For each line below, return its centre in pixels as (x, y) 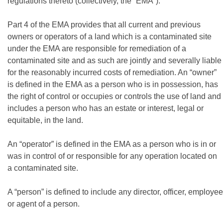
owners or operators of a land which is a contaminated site (110, 37)
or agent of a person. (44, 204)
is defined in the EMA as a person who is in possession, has (113, 84)
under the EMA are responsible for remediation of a (97, 49)
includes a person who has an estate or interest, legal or (106, 108)
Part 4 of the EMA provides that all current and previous (104, 25)
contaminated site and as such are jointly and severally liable (114, 60)
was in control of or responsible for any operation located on (112, 156)
